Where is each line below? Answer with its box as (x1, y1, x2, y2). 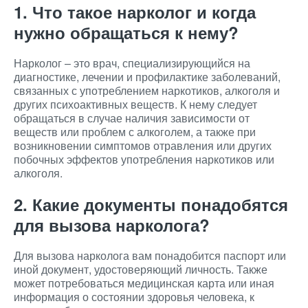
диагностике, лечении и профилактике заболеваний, (14, 69, 280, 85)
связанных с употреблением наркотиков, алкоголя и (14, 82, 280, 98)
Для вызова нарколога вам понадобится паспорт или (14, 247, 286, 263)
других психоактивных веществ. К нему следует (14, 96, 257, 112)
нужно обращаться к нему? (14, 21, 239, 44)
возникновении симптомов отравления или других (14, 137, 272, 153)
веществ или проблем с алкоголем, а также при (14, 124, 256, 140)
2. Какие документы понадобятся (14, 192, 288, 216)
